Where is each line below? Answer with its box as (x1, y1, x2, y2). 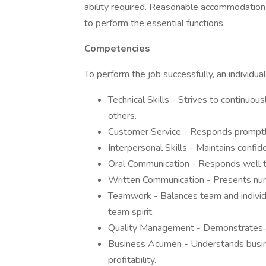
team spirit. (108, 205, 154, 218)
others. (108, 109, 137, 122)
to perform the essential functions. (84, 17, 225, 30)
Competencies (84, 42, 150, 55)
